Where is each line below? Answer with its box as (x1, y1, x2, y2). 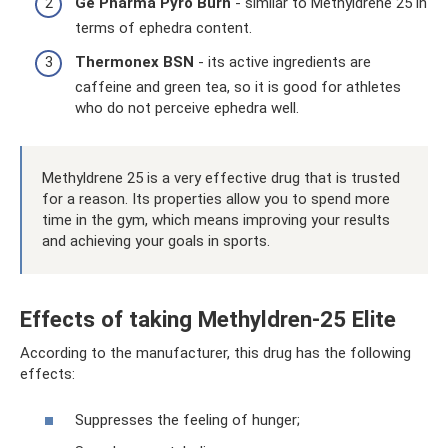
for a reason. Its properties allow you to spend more (42, 189, 390, 208)
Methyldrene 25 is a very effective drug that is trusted (42, 168, 400, 187)
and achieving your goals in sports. (42, 231, 270, 250)
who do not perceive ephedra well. (75, 98, 299, 117)
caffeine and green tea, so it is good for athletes (75, 77, 401, 96)
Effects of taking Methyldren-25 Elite (20, 306, 396, 333)
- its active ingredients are (194, 52, 371, 71)
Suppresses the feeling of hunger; (75, 411, 300, 429)
